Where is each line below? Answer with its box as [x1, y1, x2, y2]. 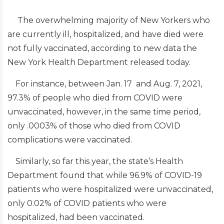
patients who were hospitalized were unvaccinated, [7, 184, 213, 194]
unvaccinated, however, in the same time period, [7, 107, 200, 116]
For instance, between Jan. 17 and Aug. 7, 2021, [7, 79, 202, 88]
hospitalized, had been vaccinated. [7, 212, 144, 222]
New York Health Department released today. [7, 57, 192, 67]
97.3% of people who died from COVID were [7, 93, 182, 102]
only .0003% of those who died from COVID [7, 121, 180, 130]
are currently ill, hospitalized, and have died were [7, 29, 203, 39]
